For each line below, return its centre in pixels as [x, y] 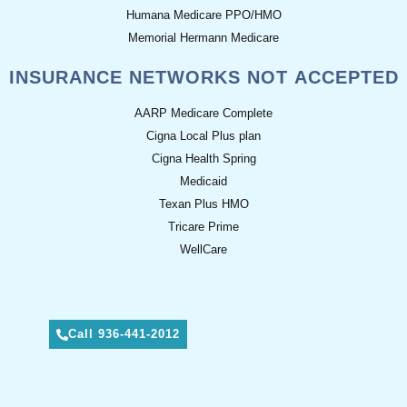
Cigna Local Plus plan [203, 136]
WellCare [203, 249]
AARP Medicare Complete [203, 113]
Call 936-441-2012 [124, 334]
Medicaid [203, 181]
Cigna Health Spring [203, 159]
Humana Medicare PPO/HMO [203, 15]
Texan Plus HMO [203, 204]
